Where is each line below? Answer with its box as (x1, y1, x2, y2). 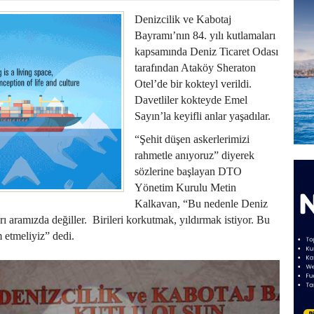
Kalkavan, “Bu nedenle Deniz (135, 197, 268, 210)
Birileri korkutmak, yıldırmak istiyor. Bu (93, 213, 270, 226)
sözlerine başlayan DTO (135, 165, 242, 177)
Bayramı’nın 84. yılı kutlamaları (135, 29, 275, 41)
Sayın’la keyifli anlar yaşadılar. (135, 109, 271, 122)
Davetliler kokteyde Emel (135, 93, 247, 106)
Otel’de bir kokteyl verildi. (135, 77, 252, 90)
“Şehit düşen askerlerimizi (135, 132, 250, 145)
